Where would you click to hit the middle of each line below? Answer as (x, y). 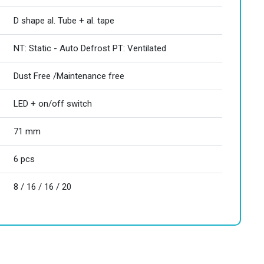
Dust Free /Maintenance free (69, 76)
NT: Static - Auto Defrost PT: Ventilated (90, 48)
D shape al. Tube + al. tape (64, 21)
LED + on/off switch (53, 104)
